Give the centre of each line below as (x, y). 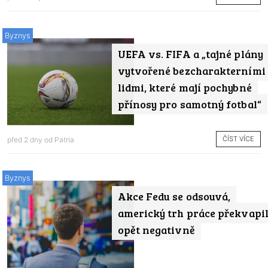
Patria (64, 139)
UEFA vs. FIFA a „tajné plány (190, 54)
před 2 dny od (31, 139)
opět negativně (156, 230)
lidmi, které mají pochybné (185, 87)
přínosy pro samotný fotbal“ (189, 104)
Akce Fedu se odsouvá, (174, 197)
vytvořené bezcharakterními (191, 70)
